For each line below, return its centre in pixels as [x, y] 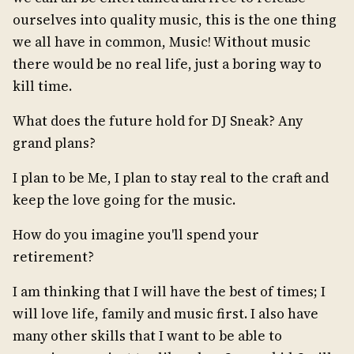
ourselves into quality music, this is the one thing [175, 20]
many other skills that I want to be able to [147, 336]
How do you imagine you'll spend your [136, 235]
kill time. [42, 87]
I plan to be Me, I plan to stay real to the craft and [171, 178]
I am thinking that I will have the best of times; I [169, 292]
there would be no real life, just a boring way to [167, 64]
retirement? [53, 257]
